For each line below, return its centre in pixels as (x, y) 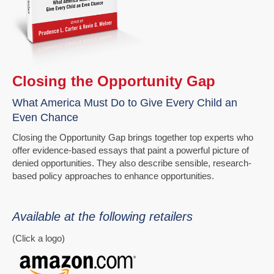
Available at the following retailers (102, 217)
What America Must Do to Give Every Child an (125, 103)
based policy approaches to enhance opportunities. (113, 176)
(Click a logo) (39, 239)
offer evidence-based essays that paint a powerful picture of (131, 150)
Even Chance (45, 118)
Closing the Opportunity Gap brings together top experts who (133, 138)
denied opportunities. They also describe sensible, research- (132, 163)
